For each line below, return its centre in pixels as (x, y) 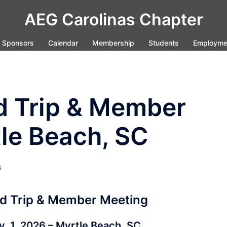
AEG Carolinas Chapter (113, 20)
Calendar (63, 43)
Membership (113, 43)
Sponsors (18, 43)
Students (164, 43)
